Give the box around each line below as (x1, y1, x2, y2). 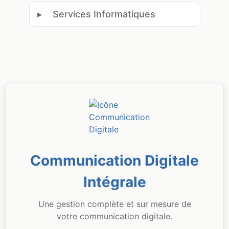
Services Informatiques (52, 9, 155, 19)
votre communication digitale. (57, 211, 172, 221)
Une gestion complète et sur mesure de (38, 199, 191, 209)
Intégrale (83, 173, 146, 191)
